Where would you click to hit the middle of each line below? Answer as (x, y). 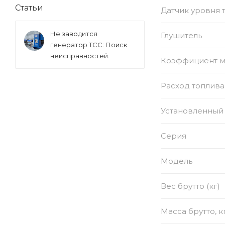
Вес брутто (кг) (190, 186)
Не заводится (74, 34)
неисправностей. (80, 56)
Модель (177, 161)
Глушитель (181, 35)
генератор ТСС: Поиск (89, 45)
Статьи (29, 8)
